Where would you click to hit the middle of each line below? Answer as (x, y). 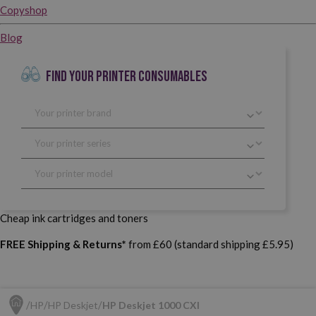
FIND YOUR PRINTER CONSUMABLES (126, 76)
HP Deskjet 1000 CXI (151, 305)
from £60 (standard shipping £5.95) (210, 244)
